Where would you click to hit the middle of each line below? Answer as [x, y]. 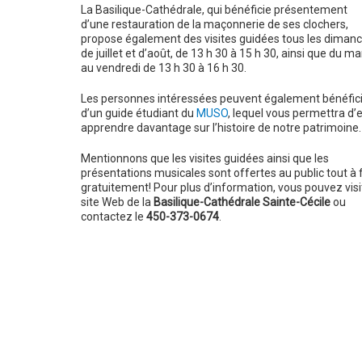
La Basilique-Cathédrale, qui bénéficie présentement [214, 10]
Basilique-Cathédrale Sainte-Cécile [242, 202]
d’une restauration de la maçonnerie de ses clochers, [214, 24]
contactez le [113, 217]
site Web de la [117, 202]
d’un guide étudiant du [138, 113]
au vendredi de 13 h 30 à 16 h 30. [163, 68]
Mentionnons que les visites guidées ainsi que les [204, 158]
